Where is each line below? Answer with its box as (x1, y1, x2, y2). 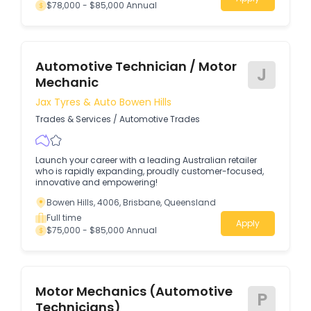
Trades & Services (35, 113, 111, 125)
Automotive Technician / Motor (35, 58, 237, 76)
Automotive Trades (119, 113, 200, 125)
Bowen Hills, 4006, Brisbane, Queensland (47, 196, 216, 208)
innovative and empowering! (35, 176, 158, 188)
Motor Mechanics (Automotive (35, 283, 233, 301)
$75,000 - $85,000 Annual (47, 224, 157, 236)
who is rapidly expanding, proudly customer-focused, (35, 165, 264, 177)
